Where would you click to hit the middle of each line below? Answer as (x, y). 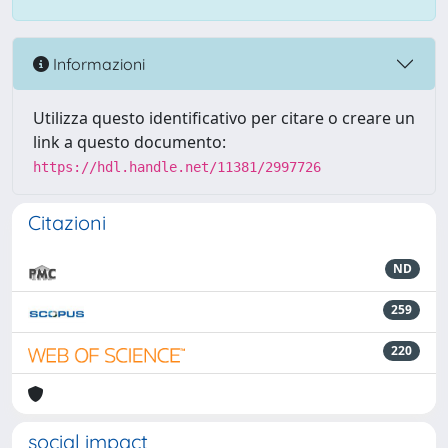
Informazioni (97, 63)
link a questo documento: (129, 142)
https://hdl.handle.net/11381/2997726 (177, 167)
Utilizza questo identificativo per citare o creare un (224, 118)
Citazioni (67, 222)
